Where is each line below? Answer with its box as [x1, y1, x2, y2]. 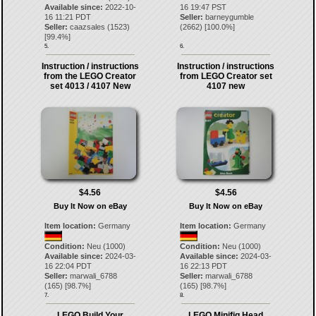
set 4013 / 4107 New [49, 81, 130, 91]
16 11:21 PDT [44, 13, 91, 21]
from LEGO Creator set [179, 71, 272, 81]
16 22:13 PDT [180, 262, 228, 270]
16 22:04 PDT [44, 262, 92, 270]
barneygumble [205, 13, 255, 21]
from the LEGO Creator [44, 71, 137, 81]
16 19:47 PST [180, 3, 227, 11]
